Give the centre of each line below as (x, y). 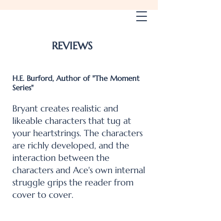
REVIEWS (72, 46)
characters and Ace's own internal (79, 170)
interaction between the (61, 158)
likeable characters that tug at (72, 121)
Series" (24, 88)
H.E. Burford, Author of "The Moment (76, 78)
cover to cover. (45, 195)
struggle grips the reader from (73, 182)
